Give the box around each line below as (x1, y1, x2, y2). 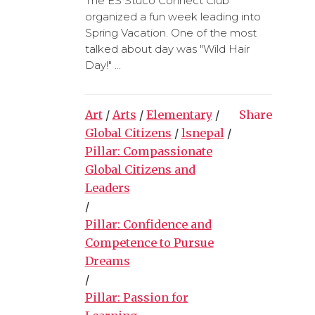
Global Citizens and (84, 162, 195, 176)
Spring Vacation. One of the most (84, 25, 257, 39)
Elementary (146, 107, 212, 122)
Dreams (84, 253, 130, 268)
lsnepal (181, 125, 224, 140)
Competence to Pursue (84, 235, 214, 250)
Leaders (84, 180, 130, 195)
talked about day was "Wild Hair (84, 41, 250, 56)
